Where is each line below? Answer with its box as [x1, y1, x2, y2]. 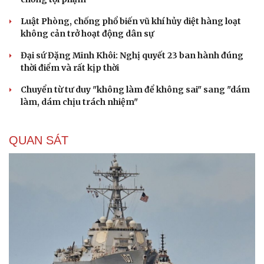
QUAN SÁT [9, 134, 68, 147]
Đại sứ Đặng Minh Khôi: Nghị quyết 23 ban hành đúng [21, 50, 243, 61]
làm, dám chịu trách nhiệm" [21, 97, 138, 108]
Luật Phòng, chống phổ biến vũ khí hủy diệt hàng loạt [21, 16, 241, 27]
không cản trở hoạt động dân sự [21, 28, 154, 39]
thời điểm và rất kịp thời [21, 62, 119, 74]
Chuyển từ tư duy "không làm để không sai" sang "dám [21, 84, 250, 95]
